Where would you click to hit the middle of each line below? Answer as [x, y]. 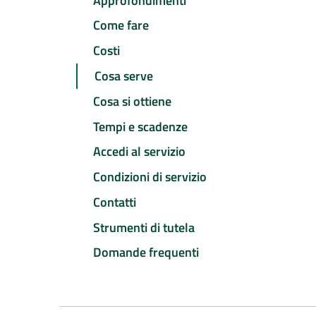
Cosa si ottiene [132, 101]
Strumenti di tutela [144, 227]
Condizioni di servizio [150, 177]
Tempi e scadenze [140, 126]
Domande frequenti [146, 253]
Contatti [115, 202]
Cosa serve [124, 76]
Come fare [121, 25]
